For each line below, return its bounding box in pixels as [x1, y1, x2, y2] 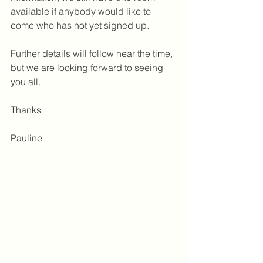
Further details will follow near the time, [11, 48, 175, 59]
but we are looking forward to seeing [11, 62, 166, 73]
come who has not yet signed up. [11, 19, 149, 31]
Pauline [11, 132, 42, 144]
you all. [11, 76, 43, 87]
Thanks [11, 104, 41, 116]
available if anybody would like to [11, 5, 153, 17]
